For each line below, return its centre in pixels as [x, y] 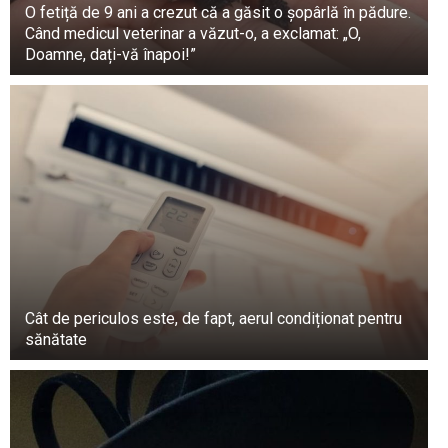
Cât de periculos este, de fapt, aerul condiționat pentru [213, 318]
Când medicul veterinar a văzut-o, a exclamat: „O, [193, 33]
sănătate [56, 339]
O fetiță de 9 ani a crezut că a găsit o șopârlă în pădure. [218, 12]
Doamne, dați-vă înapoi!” [110, 54]
